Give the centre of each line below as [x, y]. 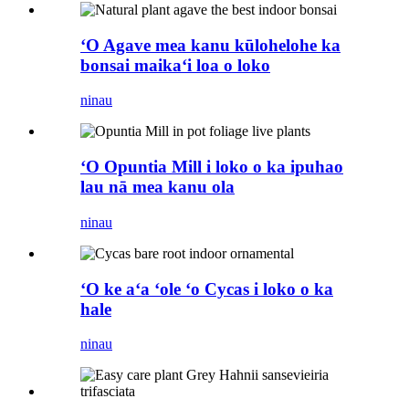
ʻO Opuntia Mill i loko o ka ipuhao [212, 167]
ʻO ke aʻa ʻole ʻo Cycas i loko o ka [207, 288]
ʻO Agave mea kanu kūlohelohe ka [210, 45]
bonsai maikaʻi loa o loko [175, 65]
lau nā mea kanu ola [157, 187]
